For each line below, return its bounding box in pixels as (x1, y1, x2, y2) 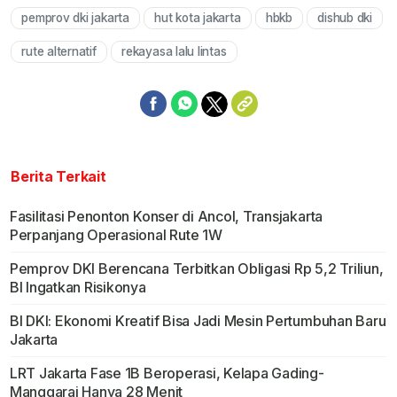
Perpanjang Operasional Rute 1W (9, 226, 222, 245)
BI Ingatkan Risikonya (9, 278, 146, 297)
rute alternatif (21, 44, 97, 59)
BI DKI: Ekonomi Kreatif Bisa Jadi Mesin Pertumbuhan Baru (9, 312, 386, 331)
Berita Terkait (11, 167, 106, 186)
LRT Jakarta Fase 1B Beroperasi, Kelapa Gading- (9, 364, 324, 383)
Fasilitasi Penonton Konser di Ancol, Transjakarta (9, 207, 323, 226)
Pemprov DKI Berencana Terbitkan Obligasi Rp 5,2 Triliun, (9, 260, 384, 278)
